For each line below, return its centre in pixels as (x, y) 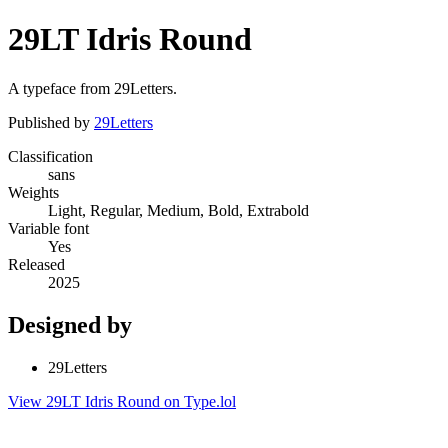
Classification (50, 156)
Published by (51, 122)
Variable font (48, 228)
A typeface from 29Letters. (92, 88)
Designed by (70, 324)
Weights (33, 192)
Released (36, 264)
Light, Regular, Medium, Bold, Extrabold (178, 210)
